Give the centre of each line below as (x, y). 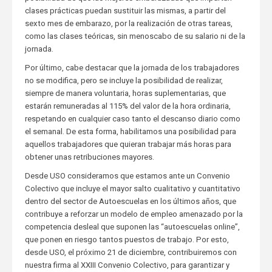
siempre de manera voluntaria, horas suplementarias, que (125, 93)
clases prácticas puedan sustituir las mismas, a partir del (125, 11)
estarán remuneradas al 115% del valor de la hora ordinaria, (127, 106)
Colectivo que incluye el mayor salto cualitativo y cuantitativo (132, 189)
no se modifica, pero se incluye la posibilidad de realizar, (124, 81)
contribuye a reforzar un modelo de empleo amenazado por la (134, 214)
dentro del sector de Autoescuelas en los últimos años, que (130, 202)
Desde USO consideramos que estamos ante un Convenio (127, 176)
